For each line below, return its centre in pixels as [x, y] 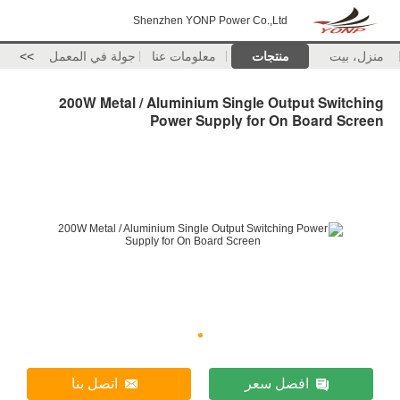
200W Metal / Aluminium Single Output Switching [221, 102]
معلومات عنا [183, 56]
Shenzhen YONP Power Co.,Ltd [210, 21]
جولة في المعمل [93, 56]
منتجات [270, 56]
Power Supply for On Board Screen [267, 120]
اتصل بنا [94, 384]
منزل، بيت [357, 56]
